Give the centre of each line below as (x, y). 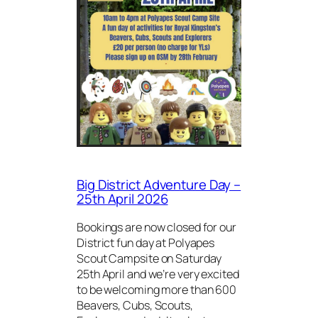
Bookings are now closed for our (157, 227)
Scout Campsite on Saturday (149, 258)
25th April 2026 (122, 199)
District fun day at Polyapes (146, 242)
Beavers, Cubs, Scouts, (135, 305)
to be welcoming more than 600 (157, 289)
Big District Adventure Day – (159, 185)
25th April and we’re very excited (158, 274)
